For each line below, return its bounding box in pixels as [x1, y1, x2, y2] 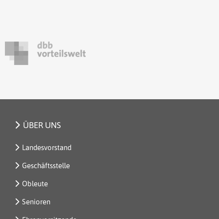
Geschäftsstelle [22, 160, 70, 170]
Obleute [22, 178, 48, 188]
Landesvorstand [22, 142, 71, 152]
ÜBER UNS [23, 119, 61, 130]
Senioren [22, 197, 50, 206]
